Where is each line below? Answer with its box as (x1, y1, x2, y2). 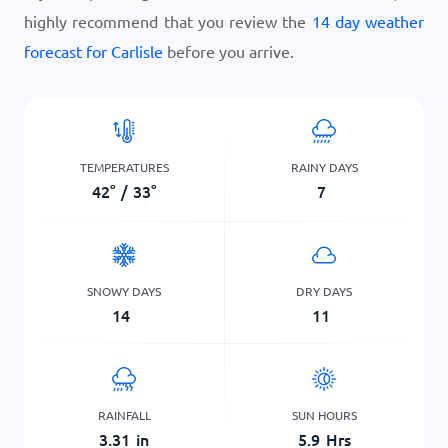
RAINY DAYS (290, 158, 358, 175)
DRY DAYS (296, 282, 352, 299)
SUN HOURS (291, 406, 357, 423)
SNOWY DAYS (87, 282, 161, 299)
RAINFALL (97, 406, 151, 423)
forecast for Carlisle (24, 41, 163, 61)
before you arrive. (163, 41, 294, 61)
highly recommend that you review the (24, 11, 312, 31)
